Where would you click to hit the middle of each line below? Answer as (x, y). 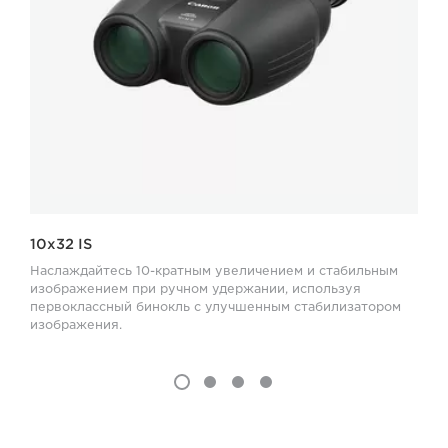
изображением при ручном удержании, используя (195, 288)
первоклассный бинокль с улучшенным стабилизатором (215, 306)
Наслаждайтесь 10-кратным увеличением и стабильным (214, 270)
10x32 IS (61, 243)
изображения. (76, 324)
